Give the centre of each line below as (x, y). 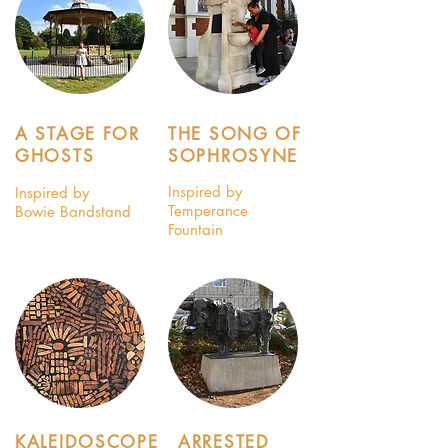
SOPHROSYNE (233, 156)
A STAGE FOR (77, 134)
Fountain (195, 229)
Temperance (208, 210)
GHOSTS (55, 156)
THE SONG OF (235, 134)
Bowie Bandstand (73, 211)
